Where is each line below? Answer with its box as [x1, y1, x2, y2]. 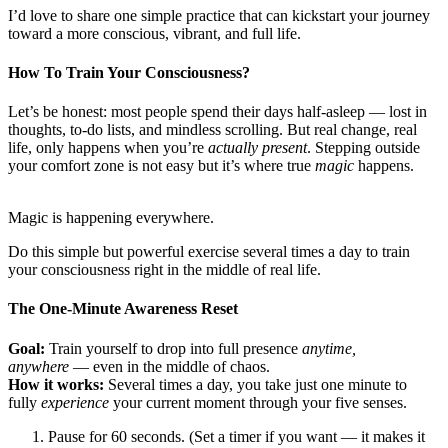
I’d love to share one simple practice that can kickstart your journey [8, 6, 430, 24]
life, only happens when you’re [8, 139, 208, 157]
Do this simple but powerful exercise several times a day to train [8, 243, 410, 261]
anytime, [302, 339, 356, 357]
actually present [208, 139, 307, 157]
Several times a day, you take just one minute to [104, 375, 407, 393]
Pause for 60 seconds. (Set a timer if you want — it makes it [48, 427, 425, 445]
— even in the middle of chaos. [69, 357, 270, 375]
